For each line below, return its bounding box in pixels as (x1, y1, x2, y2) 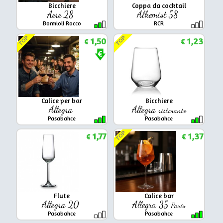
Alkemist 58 (137, 8, 181, 20)
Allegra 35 (132, 199, 171, 210)
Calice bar (144, 191, 174, 200)
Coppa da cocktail (131, 1, 186, 9)
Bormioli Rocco (42, 19, 81, 27)
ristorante (158, 106, 186, 114)
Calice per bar (41, 96, 83, 105)
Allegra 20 (42, 199, 82, 210)
